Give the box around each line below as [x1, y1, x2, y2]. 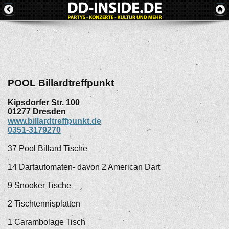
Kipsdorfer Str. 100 [8, 98, 80, 107]
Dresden [33, 107, 66, 117]
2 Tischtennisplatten [8, 199, 80, 209]
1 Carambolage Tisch [8, 218, 85, 227]
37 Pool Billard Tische [8, 144, 87, 153]
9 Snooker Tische [8, 181, 71, 190]
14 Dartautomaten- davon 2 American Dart [8, 163, 160, 172]
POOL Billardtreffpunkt [8, 77, 114, 88]
